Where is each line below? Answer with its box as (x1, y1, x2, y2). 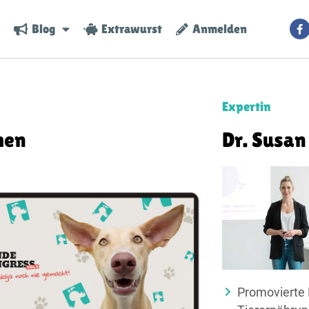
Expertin (221, 99, 270, 114)
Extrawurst (97, 22, 163, 37)
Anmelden (188, 22, 248, 37)
